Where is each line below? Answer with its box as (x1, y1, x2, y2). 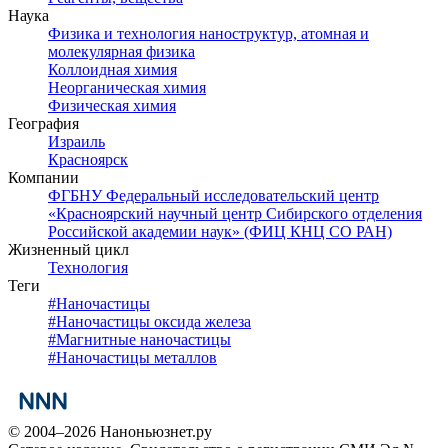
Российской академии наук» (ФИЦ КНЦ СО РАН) (48, 222, 392, 240)
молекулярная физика (48, 42, 195, 60)
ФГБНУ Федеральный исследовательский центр (48, 186, 379, 204)
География (8, 114, 79, 132)
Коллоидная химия (48, 60, 177, 78)
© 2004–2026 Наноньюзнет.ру (8, 422, 212, 440)
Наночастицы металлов (56, 348, 217, 366)
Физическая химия (48, 96, 176, 114)
